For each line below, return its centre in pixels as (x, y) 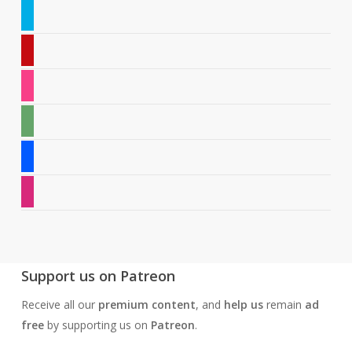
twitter (37, 13)
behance (42, 155)
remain (285, 304)
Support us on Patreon (98, 276)
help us (245, 304)
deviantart (46, 119)
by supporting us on (97, 325)
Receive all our (59, 304)
